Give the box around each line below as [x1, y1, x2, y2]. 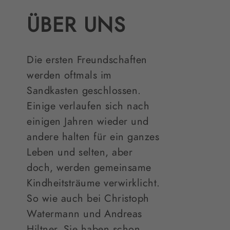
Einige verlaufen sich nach [27, 101, 150, 111]
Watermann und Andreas [27, 208, 142, 219]
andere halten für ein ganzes [27, 131, 160, 142]
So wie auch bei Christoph [27, 193, 149, 204]
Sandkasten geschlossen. [27, 85, 141, 96]
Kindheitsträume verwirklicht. [27, 178, 160, 188]
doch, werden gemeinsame [27, 162, 151, 173]
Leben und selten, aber [27, 147, 133, 158]
